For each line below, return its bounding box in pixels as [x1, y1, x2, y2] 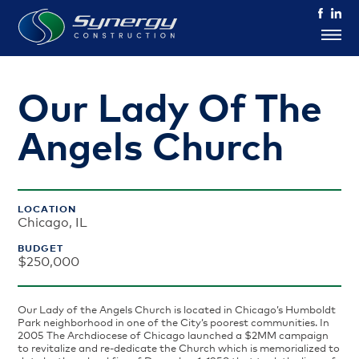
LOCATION [18, 203, 77, 215]
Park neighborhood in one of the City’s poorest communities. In [18, 316, 330, 329]
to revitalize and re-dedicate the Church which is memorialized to [18, 341, 341, 354]
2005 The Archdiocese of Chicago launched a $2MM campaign [18, 329, 329, 341]
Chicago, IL [18, 215, 88, 230]
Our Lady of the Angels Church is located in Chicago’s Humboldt [18, 303, 337, 316]
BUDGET [18, 242, 64, 254]
